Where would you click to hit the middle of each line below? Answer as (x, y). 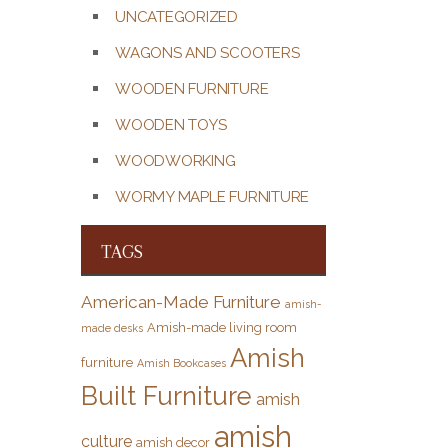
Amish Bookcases (181, 363)
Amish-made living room (222, 328)
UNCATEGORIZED (177, 16)
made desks (112, 328)
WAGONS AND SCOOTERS (207, 52)
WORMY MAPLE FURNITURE (212, 196)
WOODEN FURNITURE (192, 88)
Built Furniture (166, 396)
